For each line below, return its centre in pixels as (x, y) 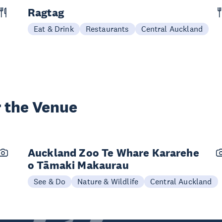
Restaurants (107, 29)
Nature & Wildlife (108, 181)
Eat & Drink (54, 29)
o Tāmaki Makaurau (78, 165)
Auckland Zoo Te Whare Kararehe (113, 153)
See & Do (50, 181)
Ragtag (46, 12)
